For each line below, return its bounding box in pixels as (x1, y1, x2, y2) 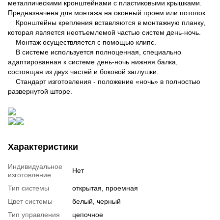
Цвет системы (8, 197, 53, 205)
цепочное (72, 210, 103, 219)
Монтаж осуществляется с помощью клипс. (8, 38, 156, 46)
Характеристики (8, 141, 78, 152)
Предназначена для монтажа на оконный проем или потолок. (8, 8, 207, 17)
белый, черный (72, 197, 121, 205)
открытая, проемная (72, 184, 138, 192)
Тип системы (8, 184, 49, 192)
